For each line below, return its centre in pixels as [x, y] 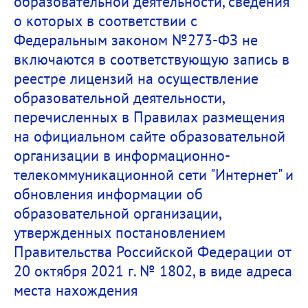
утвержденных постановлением [120, 232]
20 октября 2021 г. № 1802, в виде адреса [153, 271]
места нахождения [76, 290]
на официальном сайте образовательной [150, 136]
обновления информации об [108, 194]
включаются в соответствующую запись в [152, 59]
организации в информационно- [122, 155]
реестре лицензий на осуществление [136, 78]
